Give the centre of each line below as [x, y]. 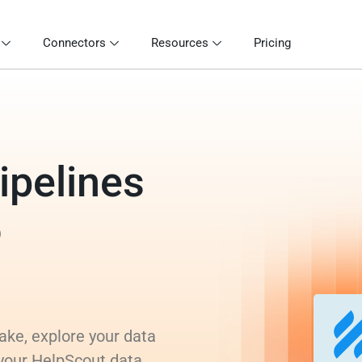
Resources [180, 42]
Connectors [74, 42]
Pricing [272, 42]
